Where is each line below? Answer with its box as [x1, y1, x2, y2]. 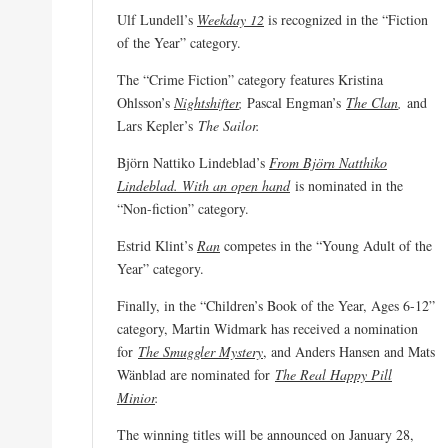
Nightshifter [174, 92, 239, 112]
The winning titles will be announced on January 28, [117, 424, 414, 444]
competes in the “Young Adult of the [220, 235, 432, 255]
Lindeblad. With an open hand [117, 175, 290, 195]
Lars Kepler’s [117, 115, 198, 135]
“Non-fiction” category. [117, 198, 249, 218]
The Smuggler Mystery [138, 341, 263, 361]
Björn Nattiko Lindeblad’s [117, 152, 269, 172]
